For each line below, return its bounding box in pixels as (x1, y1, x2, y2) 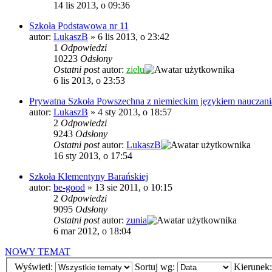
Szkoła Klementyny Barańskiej (29, 171, 148, 182)
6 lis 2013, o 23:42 (98, 31, 169, 42)
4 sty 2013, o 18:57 (98, 106, 172, 117)
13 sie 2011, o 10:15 (95, 182, 172, 192)
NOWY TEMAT (5, 246, 70, 257)
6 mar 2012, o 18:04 (53, 225, 131, 236)
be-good (53, 182, 85, 192)
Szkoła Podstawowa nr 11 (29, 20, 129, 31)
